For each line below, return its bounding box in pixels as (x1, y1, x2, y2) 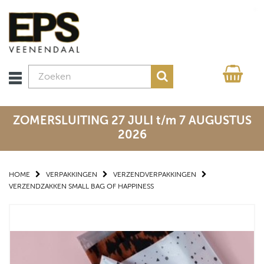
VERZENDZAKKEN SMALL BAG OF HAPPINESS (9, 182, 154, 191)
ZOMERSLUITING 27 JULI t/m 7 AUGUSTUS (12, 114, 252, 128)
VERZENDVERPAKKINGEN (113, 170, 196, 179)
